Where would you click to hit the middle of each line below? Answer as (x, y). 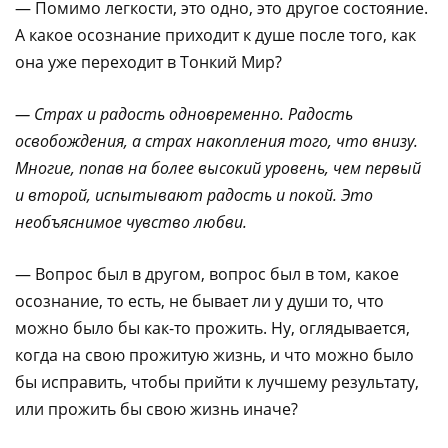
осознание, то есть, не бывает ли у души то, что (199, 300)
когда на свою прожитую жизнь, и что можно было (214, 354)
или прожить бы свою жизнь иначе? (156, 408)
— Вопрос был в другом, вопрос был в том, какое (207, 273)
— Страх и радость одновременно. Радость (184, 113)
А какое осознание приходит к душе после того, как (215, 34)
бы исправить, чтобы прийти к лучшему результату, (217, 381)
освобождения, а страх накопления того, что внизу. (216, 140)
